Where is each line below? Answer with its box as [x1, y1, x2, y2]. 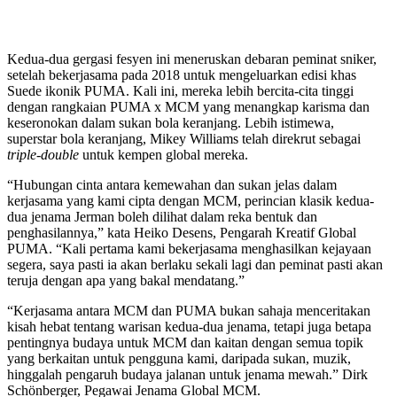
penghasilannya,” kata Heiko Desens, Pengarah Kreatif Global [7, 224, 356, 240]
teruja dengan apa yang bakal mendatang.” [7, 272, 245, 288]
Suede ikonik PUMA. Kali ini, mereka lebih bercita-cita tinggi [7, 82, 354, 98]
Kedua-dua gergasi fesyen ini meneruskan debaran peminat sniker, [7, 51, 377, 66]
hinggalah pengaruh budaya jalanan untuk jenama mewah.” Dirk [7, 366, 368, 382]
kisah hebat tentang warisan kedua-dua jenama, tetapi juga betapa [7, 318, 371, 334]
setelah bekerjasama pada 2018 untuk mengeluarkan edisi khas [7, 66, 356, 82]
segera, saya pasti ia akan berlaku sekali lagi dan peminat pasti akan [7, 256, 383, 272]
